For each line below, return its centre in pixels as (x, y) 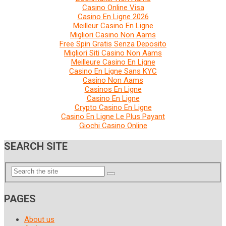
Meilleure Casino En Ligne (113, 62)
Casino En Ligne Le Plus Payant (113, 117)
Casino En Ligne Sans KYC (113, 71)
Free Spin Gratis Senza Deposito (113, 44)
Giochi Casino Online (113, 126)
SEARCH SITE (36, 146)
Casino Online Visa (113, 8)
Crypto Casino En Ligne (113, 107)
